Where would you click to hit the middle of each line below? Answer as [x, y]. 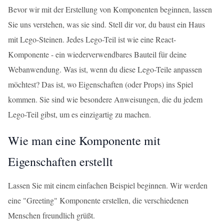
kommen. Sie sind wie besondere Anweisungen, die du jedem [105, 99]
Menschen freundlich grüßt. [51, 215]
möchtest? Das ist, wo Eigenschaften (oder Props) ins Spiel [100, 84]
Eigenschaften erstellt [60, 161]
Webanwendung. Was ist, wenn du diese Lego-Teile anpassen [105, 69]
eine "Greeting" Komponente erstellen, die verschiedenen [98, 200]
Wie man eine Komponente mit [84, 140]
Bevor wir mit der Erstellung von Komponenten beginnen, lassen [110, 9]
